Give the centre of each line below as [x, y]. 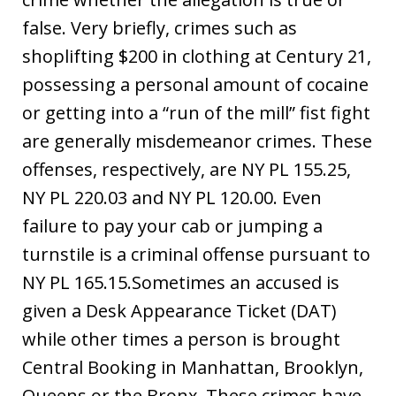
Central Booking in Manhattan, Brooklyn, [193, 367]
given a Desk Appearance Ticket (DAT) [179, 310]
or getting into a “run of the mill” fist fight [196, 112]
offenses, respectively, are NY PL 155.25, [187, 169]
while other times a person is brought [181, 339]
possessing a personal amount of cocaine [195, 84]
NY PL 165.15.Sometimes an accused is [181, 282]
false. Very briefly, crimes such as [160, 27]
